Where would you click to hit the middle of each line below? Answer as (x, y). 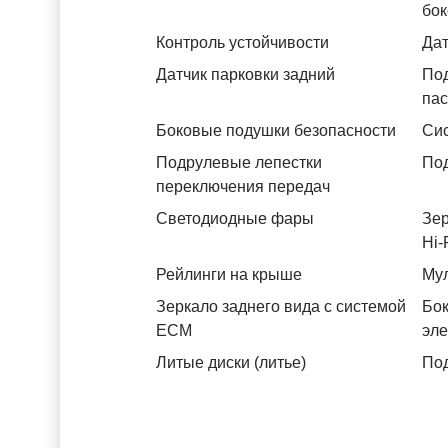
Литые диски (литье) (231, 362)
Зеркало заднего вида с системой (281, 306)
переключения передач (243, 186)
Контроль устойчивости (242, 42)
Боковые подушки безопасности (276, 130)
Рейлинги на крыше (229, 274)
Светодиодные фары (235, 218)
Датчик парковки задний (245, 74)
